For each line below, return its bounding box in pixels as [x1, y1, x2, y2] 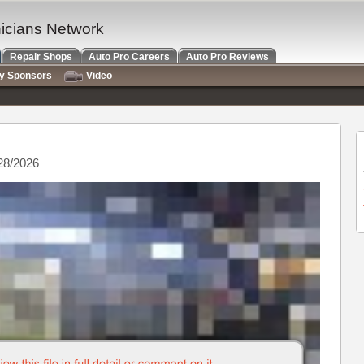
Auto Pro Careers [89, 51, 170, 63]
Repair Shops [10, 51, 72, 63]
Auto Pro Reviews [186, 51, 269, 63]
